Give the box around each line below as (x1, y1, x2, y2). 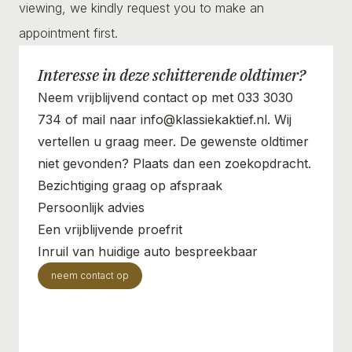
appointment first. (19, 24, 118, 41)
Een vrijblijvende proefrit (38, 221, 182, 237)
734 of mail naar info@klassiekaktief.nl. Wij (38, 111, 291, 127)
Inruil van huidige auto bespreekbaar (38, 243, 258, 259)
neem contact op (51, 269, 129, 281)
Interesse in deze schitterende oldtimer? (38, 64, 306, 86)
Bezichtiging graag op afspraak (38, 177, 222, 193)
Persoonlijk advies (38, 199, 145, 215)
